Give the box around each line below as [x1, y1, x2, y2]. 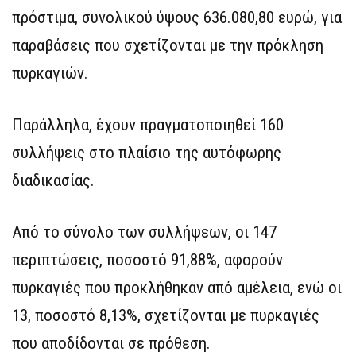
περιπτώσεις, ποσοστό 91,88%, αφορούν [12, 250, 283, 269]
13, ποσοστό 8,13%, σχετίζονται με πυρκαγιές [12, 305, 319, 325]
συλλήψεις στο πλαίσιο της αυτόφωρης [12, 142, 281, 162]
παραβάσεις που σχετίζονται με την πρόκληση [12, 35, 323, 55]
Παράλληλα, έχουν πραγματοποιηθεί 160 [12, 114, 284, 134]
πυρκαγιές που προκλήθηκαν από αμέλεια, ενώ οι [12, 277, 342, 297]
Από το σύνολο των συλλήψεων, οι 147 [12, 222, 277, 242]
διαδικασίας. [12, 170, 95, 190]
